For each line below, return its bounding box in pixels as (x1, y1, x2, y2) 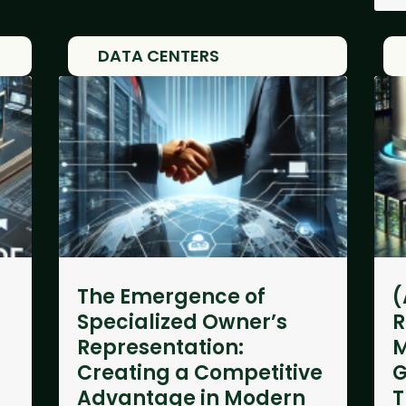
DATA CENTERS (97, 44, 219, 67)
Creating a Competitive (76, 359, 323, 387)
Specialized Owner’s (76, 308, 287, 336)
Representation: (76, 333, 244, 362)
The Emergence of (76, 283, 266, 311)
